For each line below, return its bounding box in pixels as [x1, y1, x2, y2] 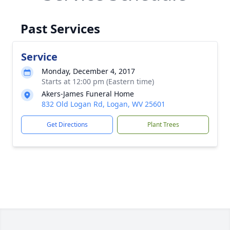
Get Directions [46, 120, 88, 129]
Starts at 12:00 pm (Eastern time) [42, 76, 154, 86]
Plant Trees [147, 120, 179, 129]
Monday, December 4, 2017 [42, 66, 135, 76]
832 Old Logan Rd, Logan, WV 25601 [42, 99, 165, 109]
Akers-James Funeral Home [42, 89, 134, 99]
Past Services [21, 20, 100, 37]
